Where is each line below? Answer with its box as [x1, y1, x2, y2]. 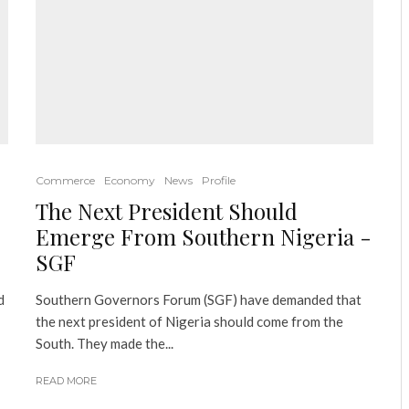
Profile [202, 173, 236, 187]
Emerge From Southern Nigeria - [36, 222, 372, 251]
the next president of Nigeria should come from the [36, 313, 343, 330]
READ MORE [36, 374, 97, 387]
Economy [104, 173, 155, 187]
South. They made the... [36, 335, 173, 351]
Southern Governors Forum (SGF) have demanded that [36, 291, 362, 308]
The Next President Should [36, 196, 298, 225]
